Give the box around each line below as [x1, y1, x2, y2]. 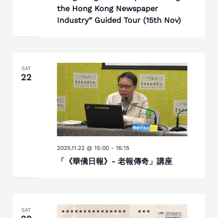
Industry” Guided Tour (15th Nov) [56, 15, 181, 25]
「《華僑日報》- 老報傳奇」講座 [56, 157, 172, 166]
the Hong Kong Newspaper [56, 3, 158, 13]
